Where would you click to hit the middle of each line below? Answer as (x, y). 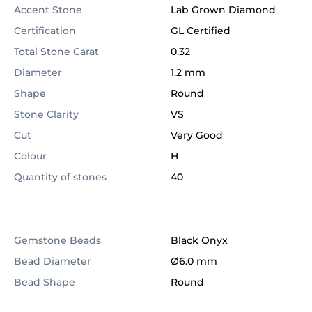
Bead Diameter (53, 261)
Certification (45, 31)
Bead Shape (45, 282)
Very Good (197, 135)
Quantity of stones (60, 177)
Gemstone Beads (57, 240)
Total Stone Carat (56, 52)
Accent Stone (48, 10)
